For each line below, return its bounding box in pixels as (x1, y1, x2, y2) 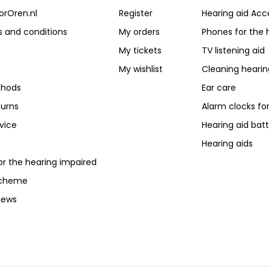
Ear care (202, 82, 237, 94)
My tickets (118, 44, 162, 56)
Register (118, 7, 153, 19)
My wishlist (118, 63, 163, 75)
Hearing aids (202, 138, 253, 150)
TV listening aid (202, 44, 265, 56)
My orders (118, 26, 160, 38)
